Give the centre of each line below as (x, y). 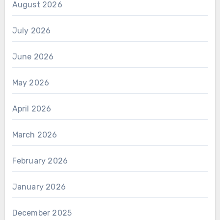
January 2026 (39, 187)
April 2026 (32, 109)
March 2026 (35, 135)
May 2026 (31, 82)
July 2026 (31, 30)
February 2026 (40, 161)
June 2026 (33, 56)
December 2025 (42, 213)
